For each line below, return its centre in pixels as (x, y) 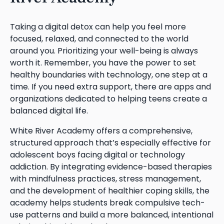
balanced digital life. (49, 111)
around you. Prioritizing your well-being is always (104, 51)
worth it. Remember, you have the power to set (103, 63)
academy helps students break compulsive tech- (107, 203)
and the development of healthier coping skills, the (110, 191)
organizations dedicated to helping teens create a (108, 99)
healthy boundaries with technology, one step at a (109, 75)
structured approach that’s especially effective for (110, 143)
